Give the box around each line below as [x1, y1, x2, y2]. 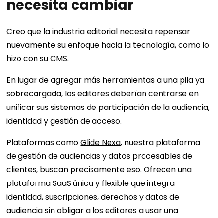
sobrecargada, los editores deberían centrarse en [6, 88, 199, 99]
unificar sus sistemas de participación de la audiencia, [6, 101, 210, 113]
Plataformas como [6, 136, 81, 148]
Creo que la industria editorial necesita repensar [6, 25, 191, 37]
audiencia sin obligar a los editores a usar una [6, 204, 179, 216]
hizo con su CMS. [6, 53, 69, 64]
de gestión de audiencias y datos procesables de [6, 150, 193, 162]
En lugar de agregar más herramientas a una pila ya [6, 74, 205, 86]
